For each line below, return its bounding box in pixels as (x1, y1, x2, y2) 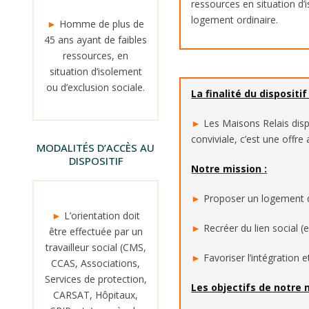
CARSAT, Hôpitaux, (53, 288, 139, 301)
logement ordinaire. (191, 13, 279, 26)
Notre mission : (191, 162, 268, 175)
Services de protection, (44, 272, 147, 286)
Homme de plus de (59, 17, 145, 30)
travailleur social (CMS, (45, 241, 146, 254)
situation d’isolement (49, 65, 142, 78)
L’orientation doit (61, 209, 140, 222)
